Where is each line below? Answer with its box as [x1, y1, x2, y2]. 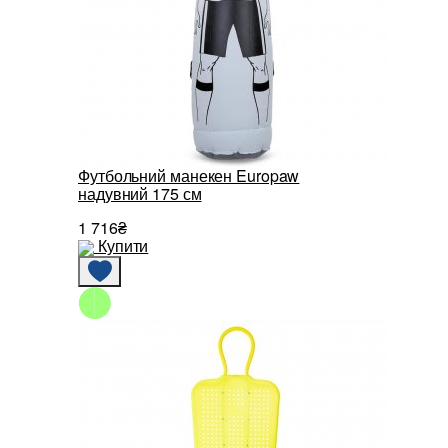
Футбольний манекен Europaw [78, 164, 300, 188]
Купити [97, 234, 149, 258]
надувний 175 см [78, 182, 202, 206]
